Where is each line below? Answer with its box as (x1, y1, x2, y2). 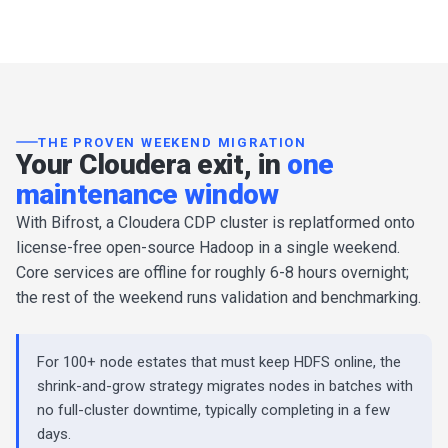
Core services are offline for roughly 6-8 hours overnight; (16, 262, 409, 282)
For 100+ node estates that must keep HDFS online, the (37, 352, 401, 371)
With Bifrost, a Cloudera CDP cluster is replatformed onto (16, 212, 415, 232)
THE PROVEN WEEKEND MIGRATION (38, 134, 307, 150)
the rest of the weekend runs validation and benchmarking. (16, 287, 421, 307)
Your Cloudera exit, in (16, 147, 288, 181)
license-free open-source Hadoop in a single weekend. (16, 237, 400, 257)
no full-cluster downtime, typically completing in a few (37, 400, 390, 419)
